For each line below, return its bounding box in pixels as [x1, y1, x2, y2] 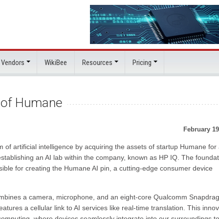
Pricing [132, 58, 152, 67]
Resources [82, 58, 112, 67]
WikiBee [44, 58, 67, 67]
